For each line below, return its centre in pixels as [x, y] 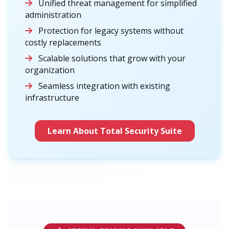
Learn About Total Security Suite [114, 131]
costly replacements [63, 42]
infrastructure [52, 97]
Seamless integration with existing [103, 86]
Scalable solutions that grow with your [111, 58]
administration [53, 15]
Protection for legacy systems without [110, 30]
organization [50, 70]
